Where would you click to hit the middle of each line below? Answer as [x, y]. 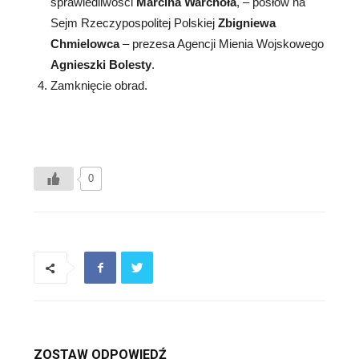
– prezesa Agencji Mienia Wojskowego [222, 44]
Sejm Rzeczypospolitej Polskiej [134, 23]
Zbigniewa [247, 23]
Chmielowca [85, 44]
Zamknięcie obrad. [99, 86]
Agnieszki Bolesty [101, 65]
